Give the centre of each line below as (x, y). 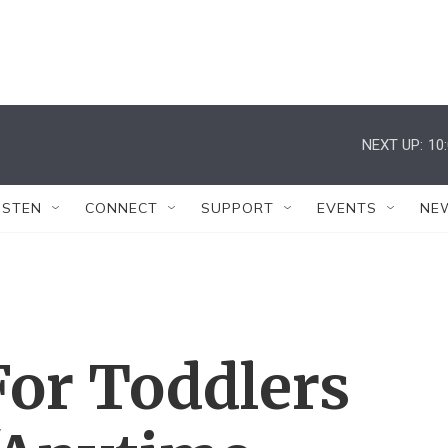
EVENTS (347, 208)
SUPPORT (237, 208)
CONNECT (121, 208)
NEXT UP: (392, 144)
